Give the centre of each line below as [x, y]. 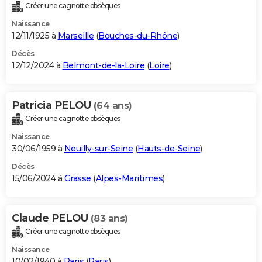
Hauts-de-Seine [169, 149]
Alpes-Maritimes [129, 179]
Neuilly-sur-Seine [98, 149]
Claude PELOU [51, 218]
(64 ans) [113, 106]
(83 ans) [109, 219]
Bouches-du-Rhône [138, 36]
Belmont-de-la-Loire [103, 66]
